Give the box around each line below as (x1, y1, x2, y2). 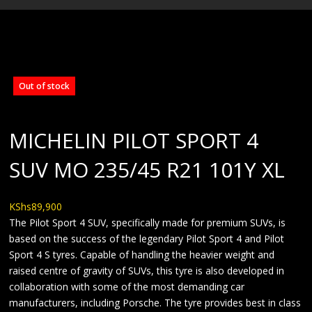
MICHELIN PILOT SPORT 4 (9, 126, 259, 155)
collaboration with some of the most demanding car (9, 280, 245, 294)
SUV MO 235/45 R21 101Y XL (9, 155, 286, 185)
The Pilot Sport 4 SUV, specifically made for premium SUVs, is (9, 216, 286, 230)
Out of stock (19, 80, 70, 93)
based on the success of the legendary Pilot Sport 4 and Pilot (9, 232, 285, 246)
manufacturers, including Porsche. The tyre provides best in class (9, 296, 302, 310)
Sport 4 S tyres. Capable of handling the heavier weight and (9, 248, 275, 262)
